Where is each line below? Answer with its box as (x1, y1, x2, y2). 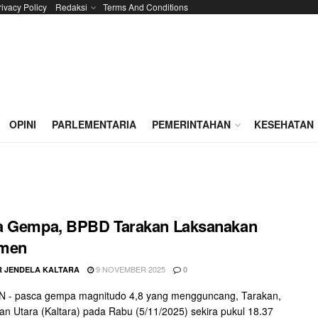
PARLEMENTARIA (52, 117, 136, 131)
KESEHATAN (254, 117, 314, 131)
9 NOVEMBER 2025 (94, 263, 165, 275)
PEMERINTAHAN (152, 117, 231, 131)
